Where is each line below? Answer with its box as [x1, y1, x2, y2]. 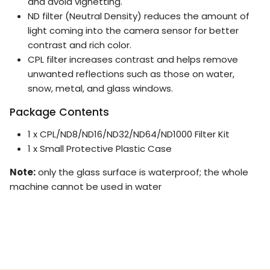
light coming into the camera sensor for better [28, 24, 239, 37]
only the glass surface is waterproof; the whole [36, 166, 248, 179]
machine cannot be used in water [10, 180, 162, 193]
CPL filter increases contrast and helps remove [28, 52, 238, 66]
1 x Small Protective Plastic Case [28, 142, 172, 155]
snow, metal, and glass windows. [28, 81, 173, 95]
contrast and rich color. [28, 38, 131, 51]
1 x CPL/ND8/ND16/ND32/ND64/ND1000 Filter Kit [28, 128, 230, 141]
